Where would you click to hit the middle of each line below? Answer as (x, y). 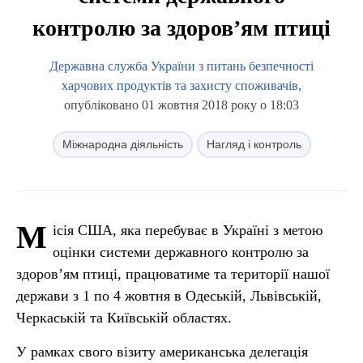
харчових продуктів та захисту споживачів (180, 85)
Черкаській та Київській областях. (124, 318)
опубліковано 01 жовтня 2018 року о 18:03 (181, 105)
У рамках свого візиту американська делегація (162, 352)
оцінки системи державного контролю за (181, 252)
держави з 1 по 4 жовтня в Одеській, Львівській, (169, 296)
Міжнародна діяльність (122, 144)
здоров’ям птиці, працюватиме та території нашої (173, 274)
